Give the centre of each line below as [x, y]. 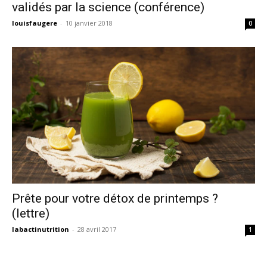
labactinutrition [41, 229]
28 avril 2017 [97, 229]
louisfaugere [35, 23]
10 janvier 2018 [89, 23]
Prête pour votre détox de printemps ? [115, 199]
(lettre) [31, 214]
